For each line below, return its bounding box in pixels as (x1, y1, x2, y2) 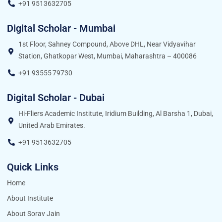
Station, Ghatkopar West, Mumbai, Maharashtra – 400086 (18, 52, 197, 60)
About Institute (7, 194, 53, 202)
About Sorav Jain (7, 209, 60, 218)
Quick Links (7, 161, 58, 173)
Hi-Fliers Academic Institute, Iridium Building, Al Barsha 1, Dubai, (18, 109, 213, 117)
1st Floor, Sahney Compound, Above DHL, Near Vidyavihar (18, 40, 196, 48)
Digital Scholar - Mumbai (7, 22, 115, 34)
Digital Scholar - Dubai (7, 91, 105, 104)
